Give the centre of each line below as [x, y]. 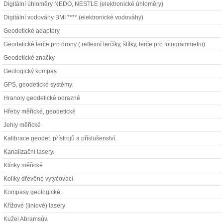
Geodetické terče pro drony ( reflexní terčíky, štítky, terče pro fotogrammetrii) [105, 44]
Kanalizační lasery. [29, 152]
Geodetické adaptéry [32, 31]
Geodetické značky [29, 58]
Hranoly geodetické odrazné [42, 98]
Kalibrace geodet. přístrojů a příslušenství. [60, 138]
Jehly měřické [22, 125]
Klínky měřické [23, 165]
